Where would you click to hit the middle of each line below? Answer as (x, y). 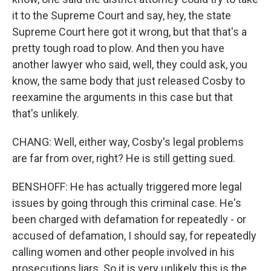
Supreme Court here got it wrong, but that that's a (129, 32)
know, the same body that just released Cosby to (129, 81)
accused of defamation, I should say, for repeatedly (134, 236)
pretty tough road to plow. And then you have (118, 48)
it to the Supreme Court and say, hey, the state (122, 15)
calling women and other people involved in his (123, 252)
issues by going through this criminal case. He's (127, 203)
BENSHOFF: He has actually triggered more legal (127, 187)
